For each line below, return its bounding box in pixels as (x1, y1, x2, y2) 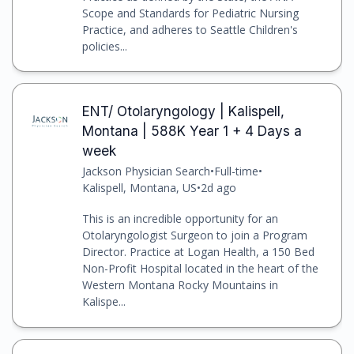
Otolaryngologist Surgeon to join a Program (81, 228, 307, 243)
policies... (81, 38, 127, 54)
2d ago (200, 180, 236, 196)
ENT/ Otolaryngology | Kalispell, (81, 103, 284, 120)
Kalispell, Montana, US (81, 180, 197, 196)
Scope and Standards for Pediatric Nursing (81, 5, 299, 21)
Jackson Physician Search (81, 164, 210, 179)
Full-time (213, 164, 258, 179)
